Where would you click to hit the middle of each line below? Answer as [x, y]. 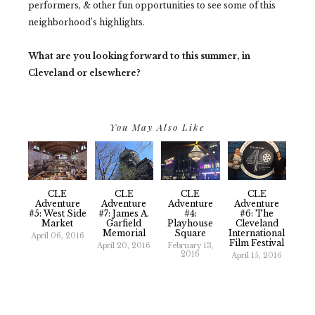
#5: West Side [57, 214]
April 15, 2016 [257, 256]
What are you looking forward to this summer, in [139, 56]
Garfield [124, 224]
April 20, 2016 [124, 246]
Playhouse [191, 224]
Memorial [124, 233]
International [257, 233]
